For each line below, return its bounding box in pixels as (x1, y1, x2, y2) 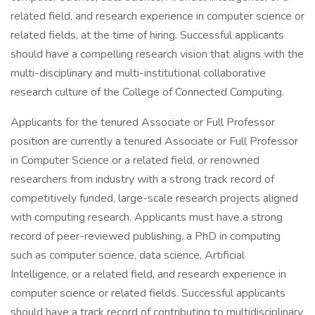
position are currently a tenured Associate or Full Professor (11, 134, 298, 149)
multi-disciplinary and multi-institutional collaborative (11, 65, 266, 81)
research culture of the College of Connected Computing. (11, 84, 284, 100)
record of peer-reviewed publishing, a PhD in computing (11, 229, 281, 244)
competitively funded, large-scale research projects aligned (11, 191, 298, 206)
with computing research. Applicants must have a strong (11, 210, 283, 225)
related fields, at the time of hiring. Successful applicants (11, 27, 284, 43)
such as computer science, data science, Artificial (11, 247, 245, 263)
